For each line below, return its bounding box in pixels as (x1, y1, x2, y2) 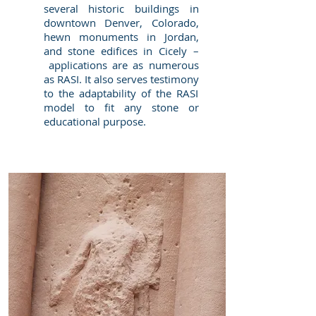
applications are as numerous (43, 58, 199, 72)
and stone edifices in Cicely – (43, 44, 199, 58)
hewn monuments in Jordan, (43, 30, 199, 44)
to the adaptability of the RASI (43, 86, 199, 100)
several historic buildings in (43, 1, 199, 16)
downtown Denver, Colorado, (43, 16, 199, 30)
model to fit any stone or (43, 100, 199, 114)
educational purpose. (43, 114, 146, 128)
